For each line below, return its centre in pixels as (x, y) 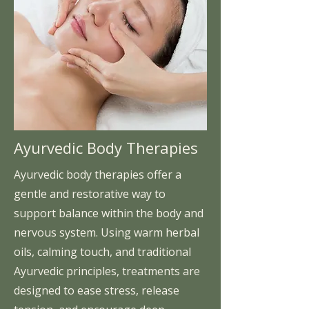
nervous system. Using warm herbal (107, 232)
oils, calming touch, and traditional (102, 251)
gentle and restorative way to (90, 193)
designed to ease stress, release (97, 290)
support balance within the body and (109, 213)
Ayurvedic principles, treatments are (107, 271)
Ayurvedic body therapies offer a (98, 174)
